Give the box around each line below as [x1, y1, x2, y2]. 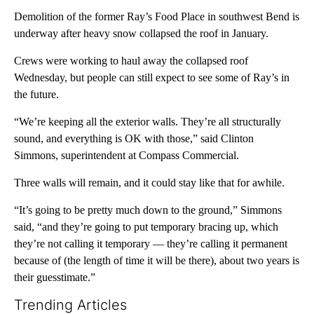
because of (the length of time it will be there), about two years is [14, 254, 299, 267]
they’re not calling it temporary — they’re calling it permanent [14, 238, 287, 250]
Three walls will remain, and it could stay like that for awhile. [14, 177, 285, 189]
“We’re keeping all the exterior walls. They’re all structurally [14, 116, 281, 128]
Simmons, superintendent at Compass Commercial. [14, 149, 239, 162]
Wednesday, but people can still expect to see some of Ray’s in [14, 71, 289, 84]
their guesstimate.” [14, 271, 95, 284]
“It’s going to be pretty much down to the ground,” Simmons [14, 204, 282, 217]
